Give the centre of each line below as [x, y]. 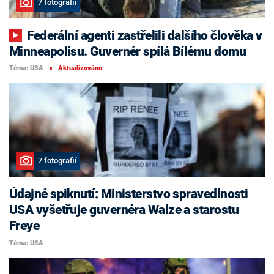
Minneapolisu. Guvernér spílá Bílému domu [128, 51]
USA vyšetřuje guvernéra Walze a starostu [124, 210]
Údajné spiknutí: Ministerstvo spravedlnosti [129, 194]
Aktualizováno [80, 68]
